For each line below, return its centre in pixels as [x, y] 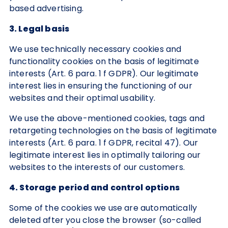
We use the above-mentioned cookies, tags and [107, 118]
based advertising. [46, 8]
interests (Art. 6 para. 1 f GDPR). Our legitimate [104, 74]
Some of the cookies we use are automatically [103, 208]
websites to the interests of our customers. [97, 167]
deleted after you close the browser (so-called [105, 220]
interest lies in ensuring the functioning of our [101, 86]
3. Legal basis [39, 29]
